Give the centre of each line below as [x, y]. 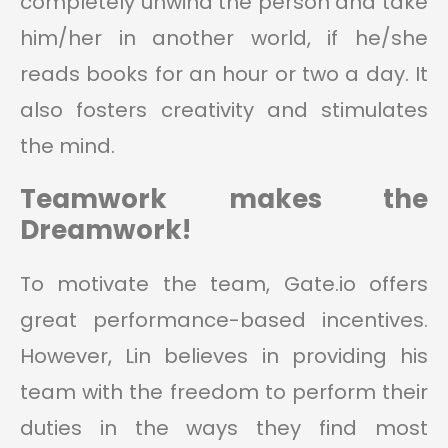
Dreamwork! [105, 230]
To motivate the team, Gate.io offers [224, 284]
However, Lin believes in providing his [224, 356]
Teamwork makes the [224, 199]
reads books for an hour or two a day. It [224, 74]
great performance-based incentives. [224, 320]
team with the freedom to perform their [224, 392]
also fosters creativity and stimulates [224, 110]
